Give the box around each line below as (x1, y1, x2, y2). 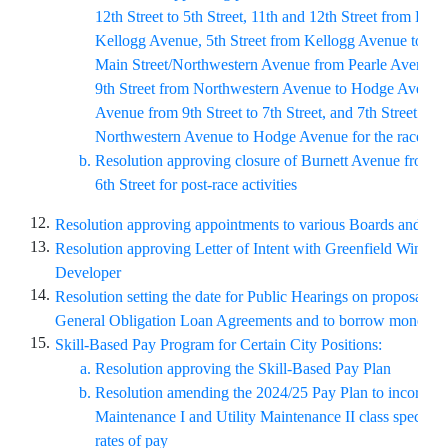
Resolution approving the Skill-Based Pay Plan (95, 360, 391, 377)
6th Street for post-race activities (95, 176, 297, 193)
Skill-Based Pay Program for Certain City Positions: (55, 336, 382, 353)
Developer (55, 264, 125, 281)
